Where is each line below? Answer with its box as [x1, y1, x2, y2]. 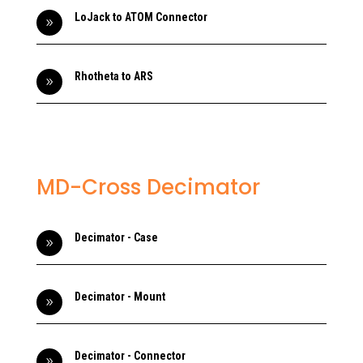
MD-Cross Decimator [36, 173, 260, 202]
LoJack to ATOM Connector [74, 11, 207, 23]
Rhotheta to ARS [74, 70, 153, 83]
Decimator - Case [74, 231, 158, 244]
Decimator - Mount [74, 290, 165, 303]
